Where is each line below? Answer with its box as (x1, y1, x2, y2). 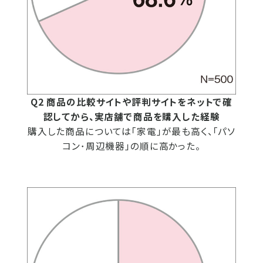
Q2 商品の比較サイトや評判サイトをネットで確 (30, 95, 233, 109)
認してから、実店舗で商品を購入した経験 (43, 110, 220, 123)
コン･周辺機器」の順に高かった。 (62, 139, 201, 153)
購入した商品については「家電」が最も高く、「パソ (27, 124, 236, 138)
